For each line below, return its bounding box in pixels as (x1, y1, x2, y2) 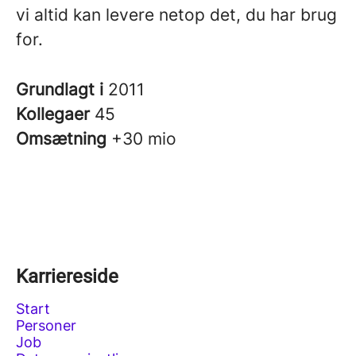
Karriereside (16, 265, 118, 288)
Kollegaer (16, 104, 95, 124)
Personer (16, 317, 76, 334)
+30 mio (111, 129, 176, 149)
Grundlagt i (16, 79, 108, 99)
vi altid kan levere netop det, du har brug (16, 5, 337, 25)
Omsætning (16, 129, 111, 149)
